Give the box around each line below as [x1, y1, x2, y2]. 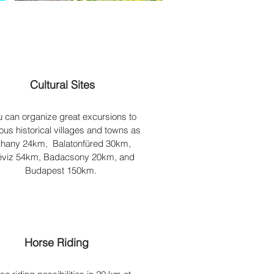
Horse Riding [24, 235, 92, 250]
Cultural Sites [29, 78, 95, 92]
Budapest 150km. [25, 165, 99, 176]
